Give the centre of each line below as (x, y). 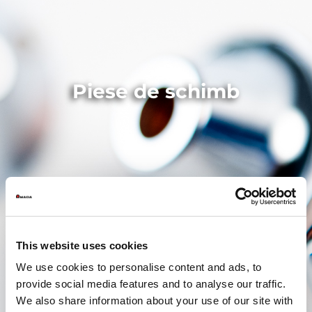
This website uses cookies (82, 245)
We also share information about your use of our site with (155, 301)
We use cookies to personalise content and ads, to (139, 267)
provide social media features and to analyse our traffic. (151, 284)
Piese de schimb (156, 91)
